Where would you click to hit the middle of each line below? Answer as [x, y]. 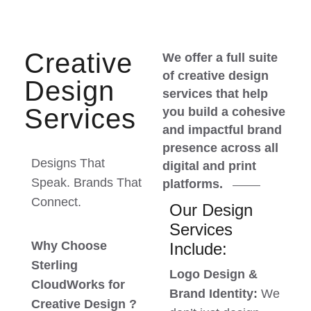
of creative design [216, 76]
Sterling [54, 266]
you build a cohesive [224, 112]
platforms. [193, 184]
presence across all [220, 148]
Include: [198, 249]
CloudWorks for [78, 285]
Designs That [68, 163]
